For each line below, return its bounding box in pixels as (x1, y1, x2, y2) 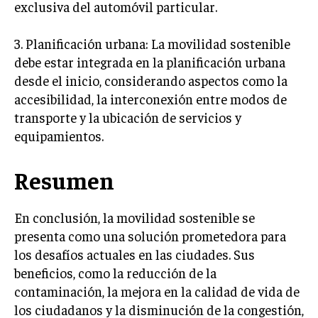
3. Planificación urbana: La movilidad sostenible (14, 35, 290, 52)
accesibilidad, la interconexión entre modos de (14, 90, 287, 107)
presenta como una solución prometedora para (14, 227, 286, 244)
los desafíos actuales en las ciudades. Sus (14, 246, 255, 263)
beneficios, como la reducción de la (14, 264, 216, 281)
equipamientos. (14, 127, 104, 144)
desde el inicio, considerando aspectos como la (14, 72, 287, 89)
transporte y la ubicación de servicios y (14, 109, 241, 126)
